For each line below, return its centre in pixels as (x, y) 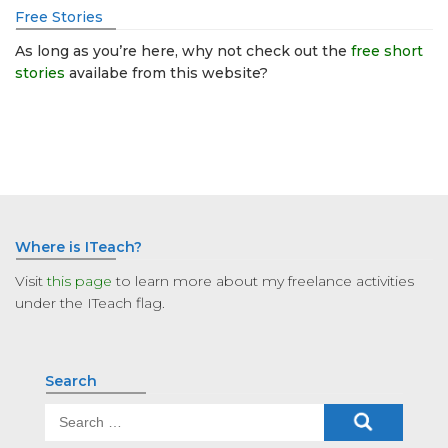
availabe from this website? (166, 73)
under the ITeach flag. (90, 303)
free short (387, 51)
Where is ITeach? (78, 247)
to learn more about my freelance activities (263, 281)
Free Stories (59, 17)
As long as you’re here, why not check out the (183, 51)
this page (79, 281)
